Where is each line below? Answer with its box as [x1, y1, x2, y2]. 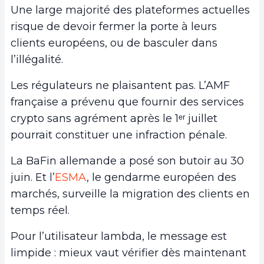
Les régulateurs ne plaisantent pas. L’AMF [11, 79, 230, 93]
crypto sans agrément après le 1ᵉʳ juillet [11, 112, 217, 126]
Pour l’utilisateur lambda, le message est [11, 230, 227, 243]
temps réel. [11, 204, 72, 217]
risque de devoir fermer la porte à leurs [11, 20, 217, 34]
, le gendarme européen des [87, 171, 236, 184]
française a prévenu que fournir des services [11, 95, 244, 109]
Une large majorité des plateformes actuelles [11, 4, 250, 17]
